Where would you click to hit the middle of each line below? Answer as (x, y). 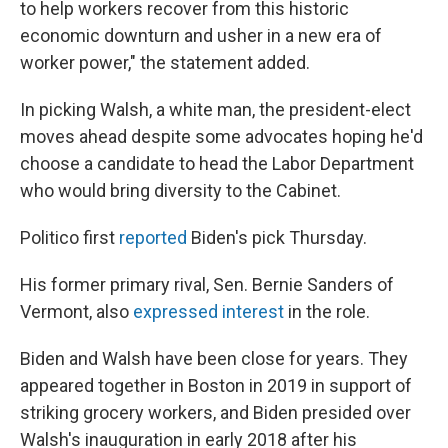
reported (153, 237)
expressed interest (208, 311)
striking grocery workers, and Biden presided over (215, 412)
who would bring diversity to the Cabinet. (180, 190)
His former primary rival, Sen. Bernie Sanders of (207, 284)
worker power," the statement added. (165, 62)
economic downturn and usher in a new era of (201, 35)
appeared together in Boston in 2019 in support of (216, 385)
